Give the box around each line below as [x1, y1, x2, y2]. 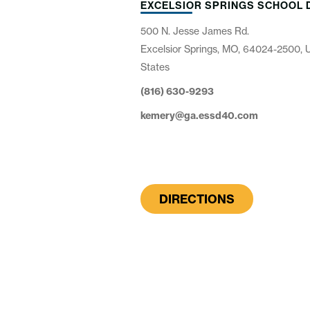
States [140, 61, 170, 73]
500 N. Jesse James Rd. [140, 25, 250, 37]
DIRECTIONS [159, 192, 235, 207]
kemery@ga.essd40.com [140, 109, 259, 122]
